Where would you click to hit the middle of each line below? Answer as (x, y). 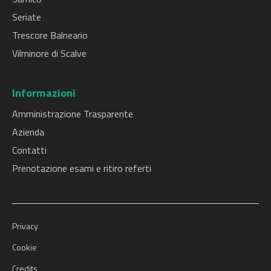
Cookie (24, 247)
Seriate (27, 17)
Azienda (28, 132)
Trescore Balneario (50, 35)
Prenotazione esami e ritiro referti (82, 168)
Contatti (29, 150)
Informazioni (44, 92)
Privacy (25, 226)
